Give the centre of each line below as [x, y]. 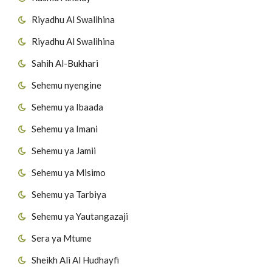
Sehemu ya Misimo [69, 172]
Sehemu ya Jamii [64, 150]
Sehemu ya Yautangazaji [80, 216]
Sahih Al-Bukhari [65, 63]
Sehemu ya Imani [65, 128]
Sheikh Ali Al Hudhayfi [75, 260]
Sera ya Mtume [62, 238]
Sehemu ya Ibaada [67, 107]
